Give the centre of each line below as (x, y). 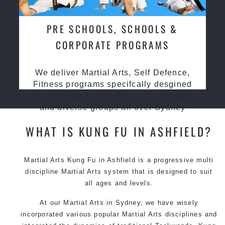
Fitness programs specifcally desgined (113, 84)
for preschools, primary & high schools (113, 95)
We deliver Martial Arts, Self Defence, (113, 72)
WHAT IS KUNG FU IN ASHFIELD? (119, 131)
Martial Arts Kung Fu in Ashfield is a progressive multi (119, 160)
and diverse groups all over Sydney (113, 107)
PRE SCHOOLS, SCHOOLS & (113, 29)
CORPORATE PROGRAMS (113, 45)
